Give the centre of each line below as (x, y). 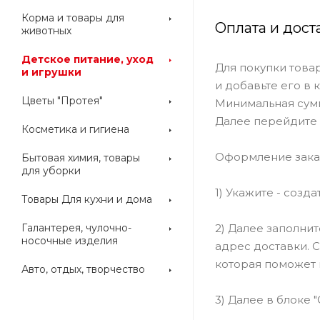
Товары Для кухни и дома (87, 199)
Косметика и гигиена (75, 129)
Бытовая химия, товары (81, 158)
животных (46, 31)
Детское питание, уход (87, 59)
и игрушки (51, 72)
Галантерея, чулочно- (76, 228)
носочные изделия (70, 241)
